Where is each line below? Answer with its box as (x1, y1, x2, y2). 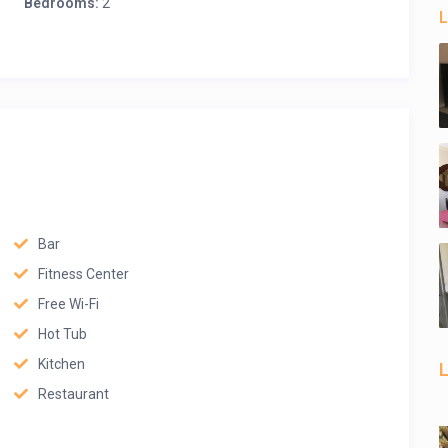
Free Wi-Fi (38, 296, 99, 312)
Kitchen (38, 356, 85, 372)
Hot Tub (38, 326, 87, 342)
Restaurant (38, 386, 109, 402)
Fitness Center (38, 266, 129, 282)
